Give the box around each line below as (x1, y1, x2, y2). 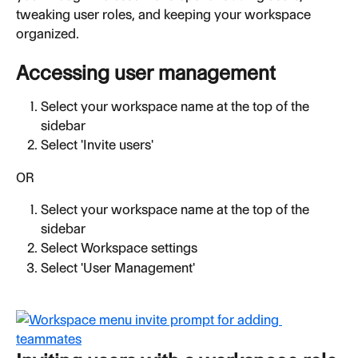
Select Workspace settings (41, 240, 197, 257)
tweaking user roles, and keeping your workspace (16, 6, 314, 22)
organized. (16, 25, 79, 42)
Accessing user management (16, 61, 276, 86)
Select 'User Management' (41, 259, 195, 276)
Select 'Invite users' (41, 137, 153, 153)
